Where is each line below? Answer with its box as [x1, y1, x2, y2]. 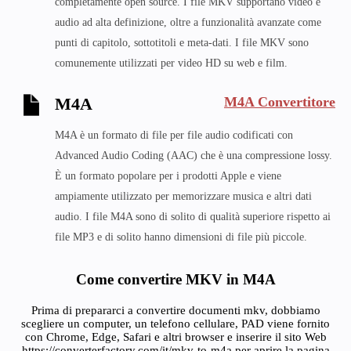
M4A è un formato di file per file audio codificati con [55, 129, 293, 141]
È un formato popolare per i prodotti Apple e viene [55, 170, 281, 182]
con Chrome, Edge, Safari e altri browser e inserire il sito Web [24, 331, 327, 343]
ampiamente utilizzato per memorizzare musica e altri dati [55, 190, 312, 202]
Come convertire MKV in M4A [75, 271, 276, 288]
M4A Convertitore [224, 93, 335, 110]
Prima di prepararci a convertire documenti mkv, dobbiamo [31, 304, 320, 317]
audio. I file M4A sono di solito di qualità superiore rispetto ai [55, 211, 331, 223]
